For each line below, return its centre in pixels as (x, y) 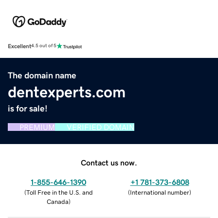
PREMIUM (37, 127)
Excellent (19, 46)
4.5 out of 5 (44, 46)
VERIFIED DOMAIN (100, 127)
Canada (57, 201)
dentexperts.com (67, 92)
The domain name (42, 75)
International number (160, 192)
